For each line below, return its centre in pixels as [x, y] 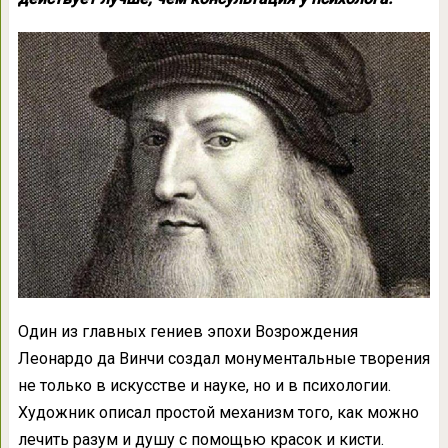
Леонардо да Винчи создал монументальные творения [223, 359]
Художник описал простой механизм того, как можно [218, 413]
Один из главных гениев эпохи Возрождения [187, 332]
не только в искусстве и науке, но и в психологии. [204, 386]
